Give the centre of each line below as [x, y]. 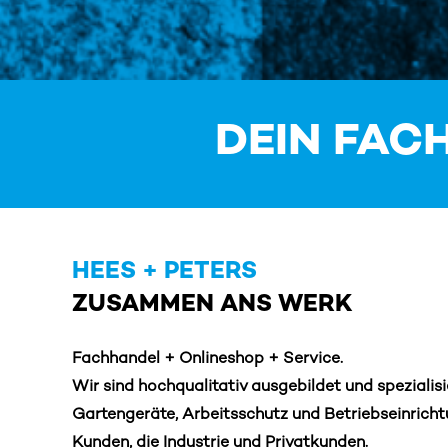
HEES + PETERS [164, 272]
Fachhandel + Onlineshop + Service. [207, 359]
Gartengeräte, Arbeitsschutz [182, 415]
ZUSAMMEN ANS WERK [212, 305]
